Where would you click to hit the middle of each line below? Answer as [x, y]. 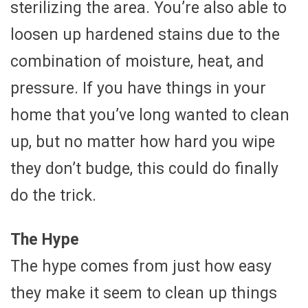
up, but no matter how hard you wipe [143, 142]
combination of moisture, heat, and [137, 61]
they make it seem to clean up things [144, 293]
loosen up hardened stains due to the [145, 34]
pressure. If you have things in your [138, 88]
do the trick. [53, 195]
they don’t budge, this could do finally [144, 168]
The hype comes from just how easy [141, 266]
